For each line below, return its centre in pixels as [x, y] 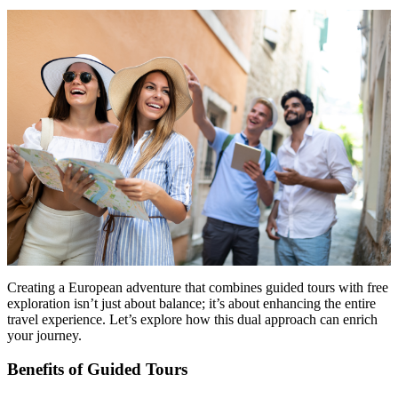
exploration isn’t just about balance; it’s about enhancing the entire [191, 303]
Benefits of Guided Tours [97, 370]
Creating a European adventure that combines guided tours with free [198, 287]
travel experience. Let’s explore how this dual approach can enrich [192, 319]
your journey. [44, 335]
